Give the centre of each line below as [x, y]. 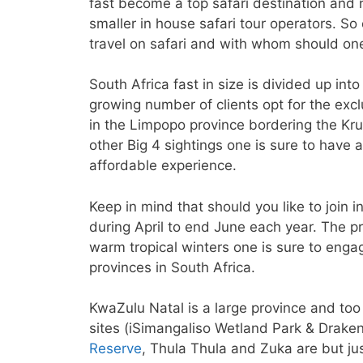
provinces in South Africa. [172, 267]
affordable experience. [162, 165]
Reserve [115, 348]
